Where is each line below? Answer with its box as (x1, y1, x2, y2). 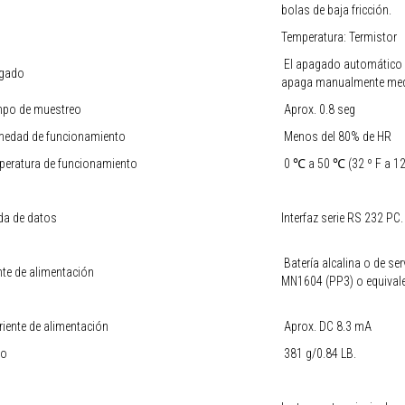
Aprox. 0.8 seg (281, 101, 355, 117)
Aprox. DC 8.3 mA (281, 318, 372, 334)
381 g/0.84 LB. (281, 345, 356, 361)
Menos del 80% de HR (281, 128, 391, 144)
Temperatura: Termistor (281, 29, 397, 44)
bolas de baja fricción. (281, 2, 391, 17)
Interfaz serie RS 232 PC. (281, 210, 403, 225)
